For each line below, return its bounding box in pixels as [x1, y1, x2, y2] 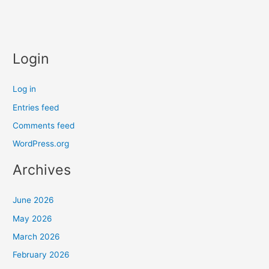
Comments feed [13, 120, 75, 130]
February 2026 [13, 250, 70, 260]
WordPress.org [13, 139, 70, 149]
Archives [13, 161, 71, 179]
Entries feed [13, 102, 59, 112]
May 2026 [13, 213, 53, 223]
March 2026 [13, 231, 61, 241]
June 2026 [13, 195, 55, 205]
